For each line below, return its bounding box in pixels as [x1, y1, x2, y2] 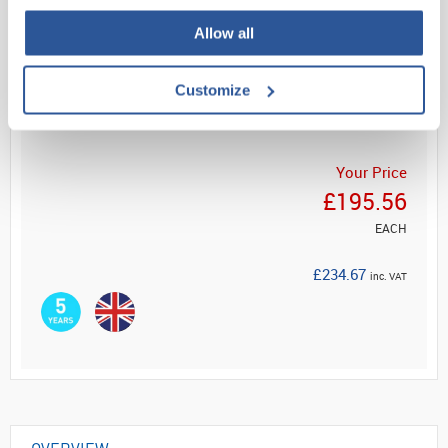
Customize [175, 81, 251, 98]
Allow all [194, 24, 254, 42]
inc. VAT [370, 270, 407, 283]
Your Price [336, 162, 407, 182]
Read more [45, 48, 119, 68]
